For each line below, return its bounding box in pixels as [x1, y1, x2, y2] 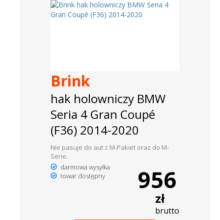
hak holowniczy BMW [50, 90, 165, 107]
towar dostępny [58, 171, 105, 181]
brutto [155, 205, 180, 217]
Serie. [50, 152, 68, 161]
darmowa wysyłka [58, 163, 110, 172]
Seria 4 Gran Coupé [50, 106, 155, 123]
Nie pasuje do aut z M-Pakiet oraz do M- [50, 143, 169, 152]
